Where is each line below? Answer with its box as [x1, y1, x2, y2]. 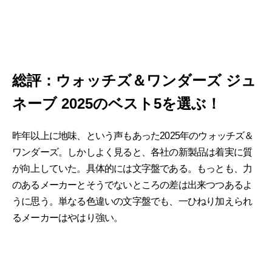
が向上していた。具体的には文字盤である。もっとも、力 [12, 163, 253, 174]
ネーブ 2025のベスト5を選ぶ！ [12, 95, 221, 112]
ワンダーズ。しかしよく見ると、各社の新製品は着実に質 [12, 147, 253, 158]
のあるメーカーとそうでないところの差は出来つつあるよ [12, 180, 253, 191]
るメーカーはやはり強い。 [12, 212, 123, 223]
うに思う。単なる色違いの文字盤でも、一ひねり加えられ [12, 196, 253, 207]
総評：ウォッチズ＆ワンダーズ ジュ [12, 72, 256, 89]
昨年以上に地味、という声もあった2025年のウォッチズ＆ [12, 131, 254, 141]
